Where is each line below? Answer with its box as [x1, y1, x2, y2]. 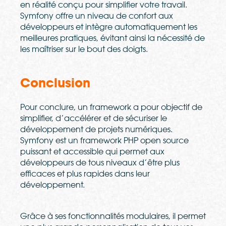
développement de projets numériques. [20, 124, 173, 135]
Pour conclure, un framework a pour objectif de [20, 102, 202, 112]
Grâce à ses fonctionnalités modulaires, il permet [20, 211, 206, 221]
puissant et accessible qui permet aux [20, 146, 164, 157]
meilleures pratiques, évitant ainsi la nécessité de [20, 33, 205, 43]
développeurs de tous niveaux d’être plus [20, 157, 180, 168]
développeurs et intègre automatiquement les [20, 22, 197, 32]
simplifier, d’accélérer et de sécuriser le [20, 113, 167, 124]
